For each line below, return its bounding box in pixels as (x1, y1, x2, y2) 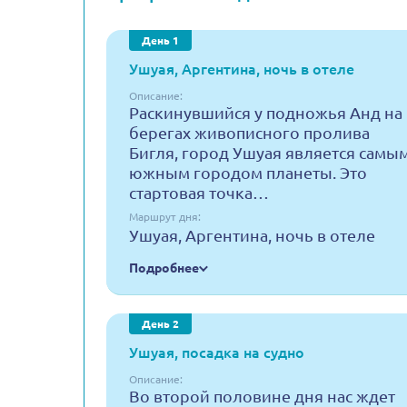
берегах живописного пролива (129, 124, 370, 142)
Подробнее (129, 261, 199, 275)
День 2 (142, 318, 179, 330)
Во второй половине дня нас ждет (129, 387, 395, 405)
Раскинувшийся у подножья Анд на (129, 104, 402, 122)
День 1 (142, 35, 179, 46)
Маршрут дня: (129, 211, 201, 223)
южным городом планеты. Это (129, 164, 367, 182)
